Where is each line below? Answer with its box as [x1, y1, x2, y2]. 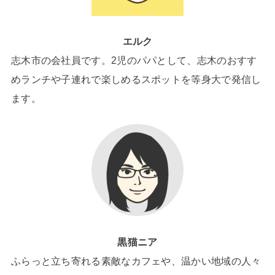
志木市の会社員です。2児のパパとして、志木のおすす [10, 55, 257, 66]
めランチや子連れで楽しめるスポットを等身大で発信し [10, 74, 261, 85]
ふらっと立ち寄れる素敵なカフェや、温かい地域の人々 [10, 255, 261, 266]
